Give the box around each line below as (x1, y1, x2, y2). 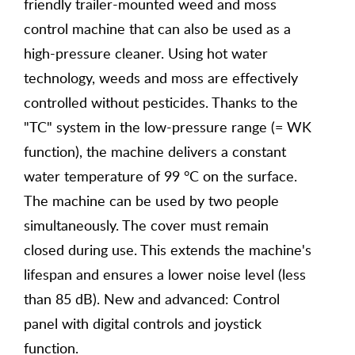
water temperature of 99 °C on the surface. (24, 166, 297, 185)
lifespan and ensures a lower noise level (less (24, 265, 306, 284)
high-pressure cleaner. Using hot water (24, 44, 268, 63)
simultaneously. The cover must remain (24, 216, 269, 235)
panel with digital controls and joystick (24, 314, 261, 333)
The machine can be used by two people (24, 191, 279, 210)
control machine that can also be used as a (24, 19, 291, 38)
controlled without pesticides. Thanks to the (24, 93, 298, 112)
